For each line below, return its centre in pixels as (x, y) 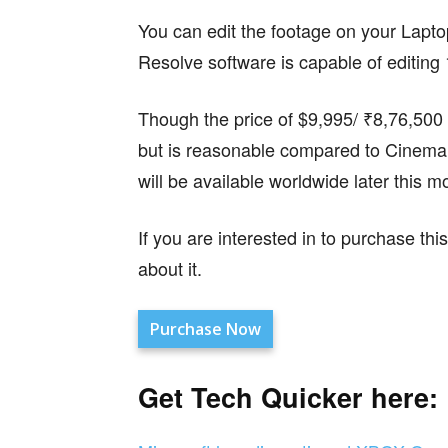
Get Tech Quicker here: (288, 397)
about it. (170, 268)
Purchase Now (205, 329)
